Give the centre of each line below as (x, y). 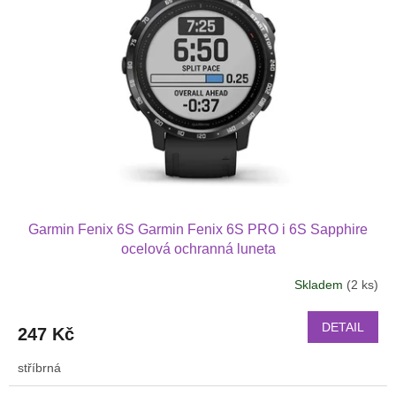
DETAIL (343, 327)
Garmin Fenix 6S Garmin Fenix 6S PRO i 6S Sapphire (198, 229)
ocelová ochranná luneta (198, 248)
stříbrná (39, 367)
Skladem (320, 285)
